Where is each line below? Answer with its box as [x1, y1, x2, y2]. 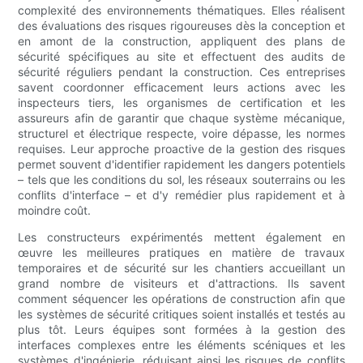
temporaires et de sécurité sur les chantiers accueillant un [18, 261, 345, 275]
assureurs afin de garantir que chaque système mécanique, [18, 111, 345, 126]
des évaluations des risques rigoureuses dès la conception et [18, 19, 345, 33]
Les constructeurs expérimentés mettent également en [18, 230, 345, 245]
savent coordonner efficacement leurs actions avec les [18, 80, 345, 95]
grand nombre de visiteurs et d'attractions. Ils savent [18, 276, 345, 291]
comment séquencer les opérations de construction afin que [18, 292, 345, 306]
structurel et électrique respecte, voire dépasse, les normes [18, 126, 345, 141]
